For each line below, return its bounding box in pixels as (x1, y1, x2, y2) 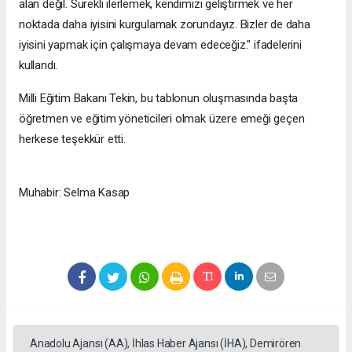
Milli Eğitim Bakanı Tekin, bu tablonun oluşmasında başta (19, 90, 299, 105)
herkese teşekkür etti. (19, 131, 126, 146)
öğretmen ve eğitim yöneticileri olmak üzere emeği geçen (19, 111, 305, 126)
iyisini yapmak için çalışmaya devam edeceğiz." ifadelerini (19, 37, 302, 52)
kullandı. (19, 57, 58, 72)
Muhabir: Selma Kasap (19, 185, 130, 200)
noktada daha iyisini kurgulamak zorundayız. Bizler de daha (19, 16, 310, 31)
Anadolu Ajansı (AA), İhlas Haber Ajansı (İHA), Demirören (30, 336, 302, 350)
